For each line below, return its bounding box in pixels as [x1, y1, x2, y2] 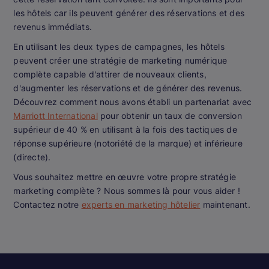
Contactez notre [13, 199, 82, 210]
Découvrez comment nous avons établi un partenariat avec [13, 96, 252, 107]
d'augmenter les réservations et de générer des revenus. [13, 82, 243, 93]
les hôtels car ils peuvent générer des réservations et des [13, 7, 244, 18]
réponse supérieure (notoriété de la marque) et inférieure [13, 138, 243, 148]
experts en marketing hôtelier [81, 199, 201, 210]
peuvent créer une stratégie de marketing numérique [13, 55, 228, 65]
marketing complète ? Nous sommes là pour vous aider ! [13, 185, 240, 196]
